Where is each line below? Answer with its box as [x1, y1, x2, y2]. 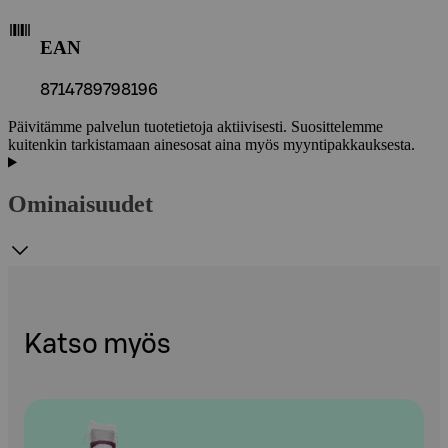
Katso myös [24, 330, 171, 358]
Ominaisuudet [8, 191, 153, 218]
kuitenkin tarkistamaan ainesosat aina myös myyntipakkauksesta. [8, 135, 415, 153]
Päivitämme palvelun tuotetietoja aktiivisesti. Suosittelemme [8, 117, 383, 135]
